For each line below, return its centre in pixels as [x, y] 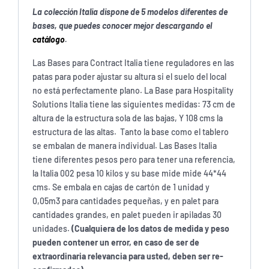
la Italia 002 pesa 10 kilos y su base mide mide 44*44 [129, 173]
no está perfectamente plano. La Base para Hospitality [133, 90]
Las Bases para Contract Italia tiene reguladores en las [133, 62]
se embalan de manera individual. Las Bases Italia [125, 145]
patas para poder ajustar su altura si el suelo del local [129, 76]
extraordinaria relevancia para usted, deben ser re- [128, 256]
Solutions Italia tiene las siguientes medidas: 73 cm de [134, 104]
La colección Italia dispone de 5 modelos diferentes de [130, 11]
